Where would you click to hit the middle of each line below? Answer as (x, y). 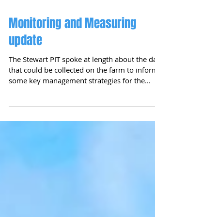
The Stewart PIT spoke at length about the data (86, 108)
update (25, 89)
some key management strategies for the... (80, 129)
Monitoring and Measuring (73, 72)
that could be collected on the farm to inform (84, 118)
